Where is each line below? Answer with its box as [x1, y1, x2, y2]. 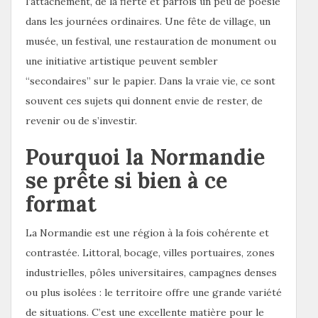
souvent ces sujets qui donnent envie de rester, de [26, 94, 263, 107]
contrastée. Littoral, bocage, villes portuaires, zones [26, 246, 275, 259]
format [26, 190, 97, 217]
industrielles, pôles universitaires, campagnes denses [26, 265, 277, 279]
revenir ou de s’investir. [26, 114, 137, 127]
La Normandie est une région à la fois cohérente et [26, 226, 269, 239]
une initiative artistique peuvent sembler [26, 54, 218, 67]
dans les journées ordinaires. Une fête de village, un [26, 14, 270, 28]
